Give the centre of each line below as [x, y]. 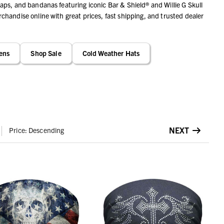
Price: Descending [37, 130]
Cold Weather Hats [111, 53]
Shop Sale [46, 53]
